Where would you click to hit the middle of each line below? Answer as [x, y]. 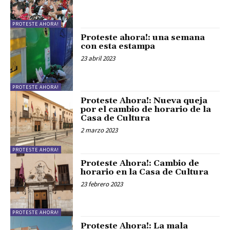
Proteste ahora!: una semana [143, 38]
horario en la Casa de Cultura [145, 172]
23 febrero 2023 [102, 184]
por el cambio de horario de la [146, 109]
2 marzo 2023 [99, 130]
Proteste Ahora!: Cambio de [140, 163]
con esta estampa [118, 46]
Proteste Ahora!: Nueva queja [144, 100]
